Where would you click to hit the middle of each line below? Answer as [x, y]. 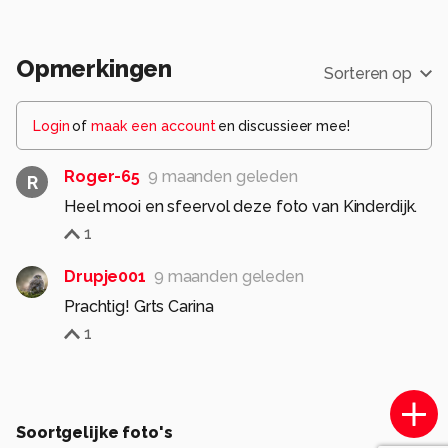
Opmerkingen [94, 68]
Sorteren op [368, 73]
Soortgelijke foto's [94, 432]
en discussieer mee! [283, 126]
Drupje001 [105, 276]
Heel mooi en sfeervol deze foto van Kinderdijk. [241, 206]
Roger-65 [102, 176]
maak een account [153, 126]
